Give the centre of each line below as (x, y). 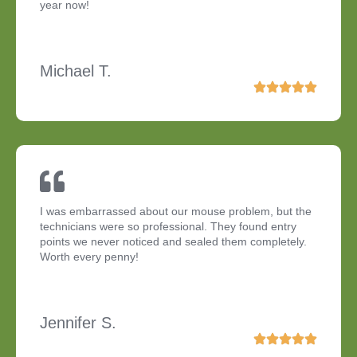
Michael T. (76, 71)
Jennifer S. (78, 323)
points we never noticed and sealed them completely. (173, 242)
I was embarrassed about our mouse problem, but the (176, 212)
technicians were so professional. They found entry (168, 227)
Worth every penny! (89, 257)
